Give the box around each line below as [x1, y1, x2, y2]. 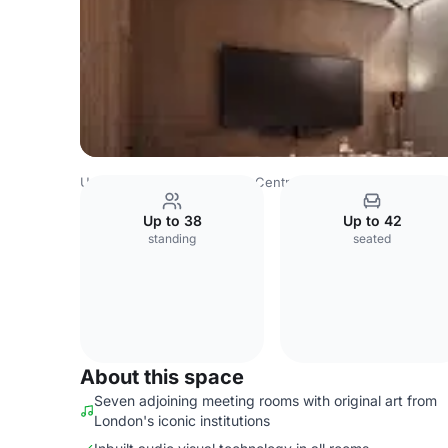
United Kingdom [80, 174, 180, 190]
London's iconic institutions [94, 412, 270, 429]
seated [353, 231, 391, 246]
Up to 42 [342, 212, 402, 229]
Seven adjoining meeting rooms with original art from [94, 392, 437, 409]
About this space [80, 365, 244, 389]
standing [148, 231, 196, 246]
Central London [255, 174, 351, 190]
